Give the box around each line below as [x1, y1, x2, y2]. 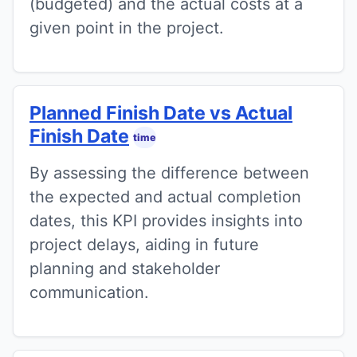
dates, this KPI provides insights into [29, 211, 303, 231]
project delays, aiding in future [29, 235, 259, 255]
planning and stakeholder [29, 259, 220, 279]
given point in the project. [29, 18, 224, 38]
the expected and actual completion [29, 187, 301, 207]
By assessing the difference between [29, 163, 309, 183]
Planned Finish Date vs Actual [29, 102, 292, 125]
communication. [29, 283, 149, 303]
